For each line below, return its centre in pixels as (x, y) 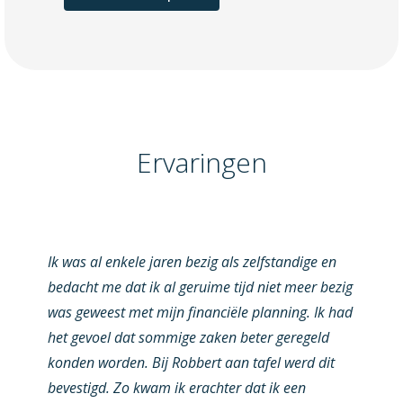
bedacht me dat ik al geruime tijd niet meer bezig (200, 287)
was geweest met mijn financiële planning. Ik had (200, 313)
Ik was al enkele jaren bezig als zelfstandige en (192, 262)
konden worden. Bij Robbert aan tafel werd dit (191, 363)
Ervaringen (201, 162)
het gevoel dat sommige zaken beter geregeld (188, 338)
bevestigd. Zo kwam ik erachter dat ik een (176, 388)
